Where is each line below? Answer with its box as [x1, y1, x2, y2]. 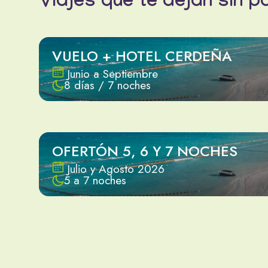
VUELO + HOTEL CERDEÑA [52, 45, 232, 67]
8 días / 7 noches [64, 77, 151, 94]
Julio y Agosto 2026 [67, 161, 165, 178]
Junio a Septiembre [67, 66, 158, 83]
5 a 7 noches [64, 172, 126, 189]
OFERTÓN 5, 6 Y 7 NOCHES [52, 141, 237, 162]
